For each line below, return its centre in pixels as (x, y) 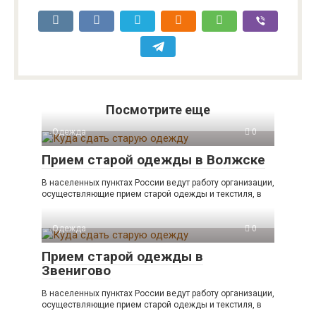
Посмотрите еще (158, 109)
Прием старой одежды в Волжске (153, 159)
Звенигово (76, 270)
